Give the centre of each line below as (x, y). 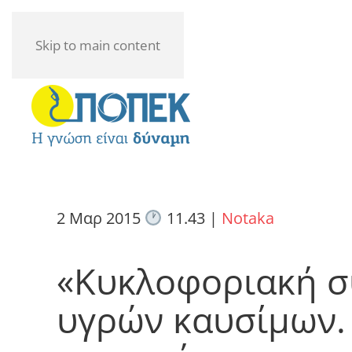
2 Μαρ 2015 (101, 218)
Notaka (247, 218)
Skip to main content (98, 45)
